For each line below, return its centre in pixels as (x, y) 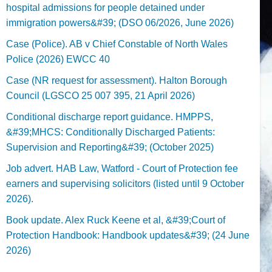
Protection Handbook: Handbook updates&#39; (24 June (128, 235)
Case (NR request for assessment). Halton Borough (117, 80)
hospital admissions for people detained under (105, 7)
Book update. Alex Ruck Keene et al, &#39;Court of (116, 220)
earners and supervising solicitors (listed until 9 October (125, 183)
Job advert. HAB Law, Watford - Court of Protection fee (122, 168)
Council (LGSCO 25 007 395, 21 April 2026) (100, 95)
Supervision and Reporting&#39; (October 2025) (110, 147)
